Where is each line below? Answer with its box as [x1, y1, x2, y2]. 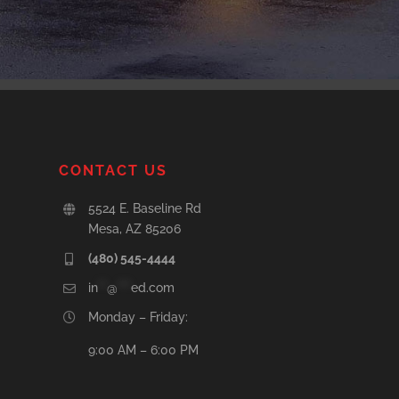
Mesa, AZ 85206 [88, 222, 182, 237]
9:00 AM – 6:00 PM [88, 342, 199, 357]
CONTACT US [58, 162, 167, 180]
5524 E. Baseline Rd [88, 201, 202, 216]
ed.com [131, 280, 175, 295]
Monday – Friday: [88, 309, 189, 324]
